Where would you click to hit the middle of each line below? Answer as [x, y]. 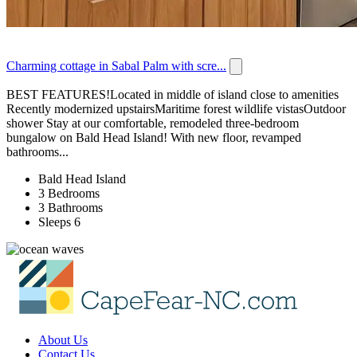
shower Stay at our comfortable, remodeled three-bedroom [153, 123]
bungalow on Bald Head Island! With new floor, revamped [154, 137]
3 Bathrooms [71, 207]
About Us [63, 339]
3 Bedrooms [69, 193]
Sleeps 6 [59, 222]
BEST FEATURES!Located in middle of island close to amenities [173, 94]
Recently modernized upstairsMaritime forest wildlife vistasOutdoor [176, 108]
